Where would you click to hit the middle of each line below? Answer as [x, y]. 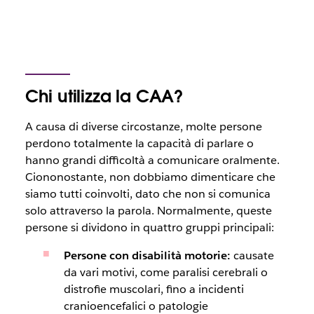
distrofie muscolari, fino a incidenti [153, 289]
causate [252, 255]
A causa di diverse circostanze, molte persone [143, 127]
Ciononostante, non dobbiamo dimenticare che [150, 177]
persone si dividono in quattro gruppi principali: [149, 227]
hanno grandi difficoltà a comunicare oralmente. [152, 160]
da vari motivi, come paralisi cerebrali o [165, 272]
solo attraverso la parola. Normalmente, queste [148, 211]
